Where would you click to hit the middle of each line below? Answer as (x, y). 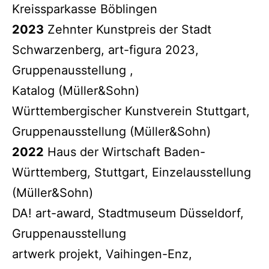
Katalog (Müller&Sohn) (76, 90)
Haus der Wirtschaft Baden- (125, 152)
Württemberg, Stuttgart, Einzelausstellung (131, 172)
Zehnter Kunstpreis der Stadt (128, 29)
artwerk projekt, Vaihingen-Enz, (102, 254)
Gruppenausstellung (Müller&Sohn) (111, 131)
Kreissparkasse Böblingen (85, 9)
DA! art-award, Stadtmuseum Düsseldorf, (128, 213)
